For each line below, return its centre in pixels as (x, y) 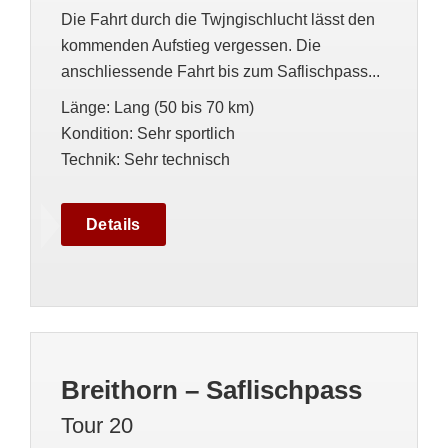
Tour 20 (97, 425)
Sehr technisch (177, 159)
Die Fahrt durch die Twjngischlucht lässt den (218, 19)
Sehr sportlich (186, 133)
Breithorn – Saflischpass (211, 390)
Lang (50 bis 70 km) (184, 107)
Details (113, 224)
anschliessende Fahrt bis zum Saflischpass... (220, 71)
